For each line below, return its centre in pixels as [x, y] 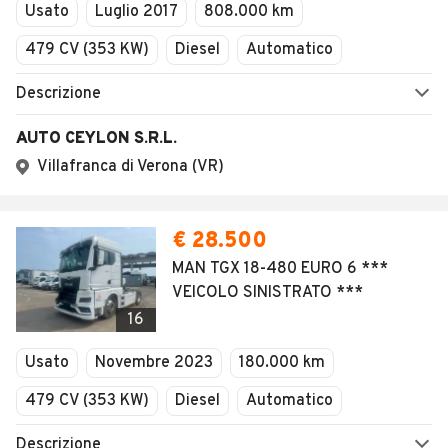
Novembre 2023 [154, 363]
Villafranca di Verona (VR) [130, 167]
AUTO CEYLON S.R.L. [96, 139]
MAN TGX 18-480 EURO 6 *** [280, 269]
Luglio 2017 [136, 12]
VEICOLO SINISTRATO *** [267, 293]
